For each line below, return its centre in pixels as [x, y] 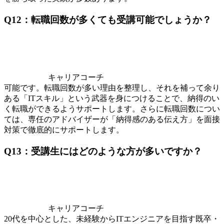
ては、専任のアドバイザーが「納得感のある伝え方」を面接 [112, 119]
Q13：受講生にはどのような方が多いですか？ [103, 151]
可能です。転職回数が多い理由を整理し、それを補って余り [112, 87]
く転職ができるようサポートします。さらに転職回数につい [112, 108]
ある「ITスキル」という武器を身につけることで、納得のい [112, 98]
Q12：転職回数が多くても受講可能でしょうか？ [108, 20]
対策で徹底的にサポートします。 [64, 129]
